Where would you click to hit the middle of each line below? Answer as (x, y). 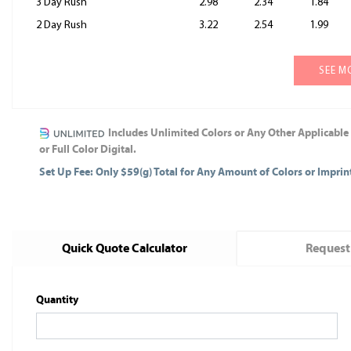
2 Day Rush (62, 25)
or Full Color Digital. (88, 149)
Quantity (57, 300)
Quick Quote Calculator (125, 248)
